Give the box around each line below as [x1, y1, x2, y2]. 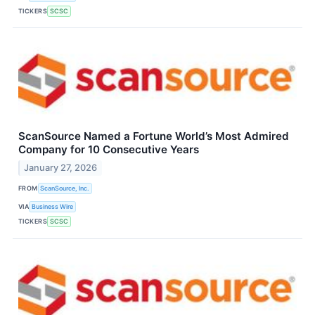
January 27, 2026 [24, 162, 98, 173]
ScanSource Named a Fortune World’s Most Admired [18, 129, 289, 143]
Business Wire [32, 202, 74, 211]
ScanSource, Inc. [40, 184, 90, 193]
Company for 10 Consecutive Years [18, 143, 199, 157]
